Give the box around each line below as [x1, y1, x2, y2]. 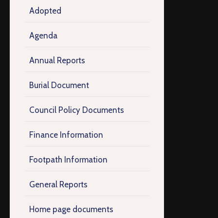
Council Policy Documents [29, 105, 124, 115]
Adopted [29, 6, 61, 16]
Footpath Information [29, 155, 108, 164]
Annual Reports [29, 55, 85, 65]
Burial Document [29, 80, 89, 90]
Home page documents [29, 204, 113, 214]
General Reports [29, 180, 88, 189]
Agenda [29, 31, 57, 40]
